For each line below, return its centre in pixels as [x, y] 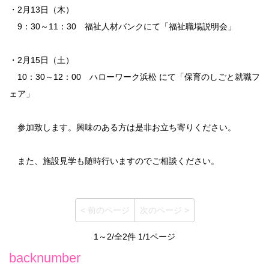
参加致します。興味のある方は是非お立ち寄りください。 [122, 127]
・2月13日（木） [41, 9]
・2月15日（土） [91, 60]
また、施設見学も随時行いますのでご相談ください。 [114, 161]
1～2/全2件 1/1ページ [134, 236]
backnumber [45, 258]
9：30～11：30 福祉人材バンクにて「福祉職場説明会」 [122, 26]
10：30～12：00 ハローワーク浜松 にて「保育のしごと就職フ [134, 77]
